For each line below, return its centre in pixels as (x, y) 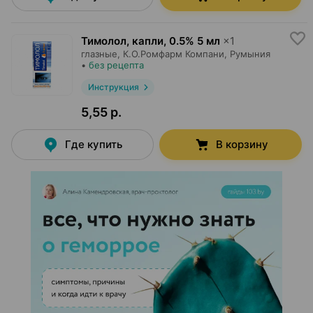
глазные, (101, 54)
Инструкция (113, 87)
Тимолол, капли (122, 41)
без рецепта (116, 65)
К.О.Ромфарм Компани (174, 54)
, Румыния (247, 54)
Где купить (94, 144)
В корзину (242, 144)
